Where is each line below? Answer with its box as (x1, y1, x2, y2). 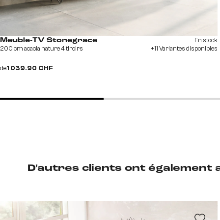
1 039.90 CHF (7, 64, 53, 72)
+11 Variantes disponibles (150, 44, 218, 52)
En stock (194, 36, 218, 44)
